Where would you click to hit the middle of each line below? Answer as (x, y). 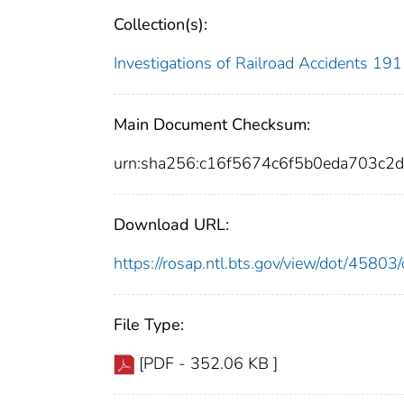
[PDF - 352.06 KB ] (208, 363)
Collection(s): (161, 24)
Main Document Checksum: (212, 124)
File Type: (149, 324)
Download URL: (171, 224)
